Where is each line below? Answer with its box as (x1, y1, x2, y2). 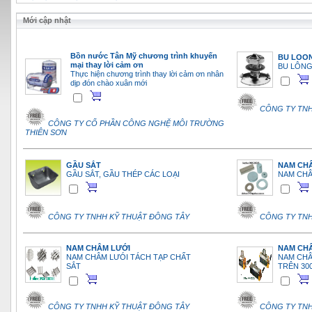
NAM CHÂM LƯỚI (66, 244, 130, 253)
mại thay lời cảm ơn (70, 61, 143, 70)
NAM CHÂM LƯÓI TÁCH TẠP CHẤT (66, 253, 191, 262)
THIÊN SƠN (25, 128, 67, 137)
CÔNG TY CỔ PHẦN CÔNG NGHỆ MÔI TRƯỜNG (48, 119, 224, 128)
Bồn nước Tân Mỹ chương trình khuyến (70, 52, 217, 61)
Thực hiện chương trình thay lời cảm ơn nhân (70, 70, 224, 79)
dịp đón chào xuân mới (70, 79, 147, 88)
